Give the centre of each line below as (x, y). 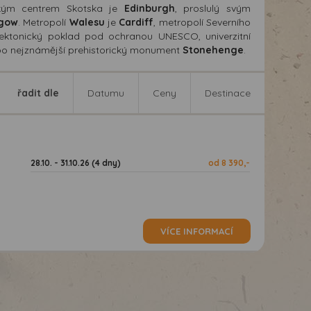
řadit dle (38, 93)
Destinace (228, 93)
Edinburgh (149, 8)
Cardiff (136, 22)
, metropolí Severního (202, 22)
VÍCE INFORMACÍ (196, 231)
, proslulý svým (213, 8)
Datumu (106, 93)
